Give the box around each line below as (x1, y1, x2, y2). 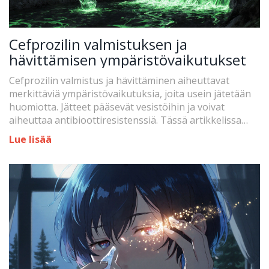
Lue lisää (9, 133, 52, 147)
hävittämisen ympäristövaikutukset (9, 50, 246, 70)
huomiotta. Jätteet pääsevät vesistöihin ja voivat (9, 100, 225, 114)
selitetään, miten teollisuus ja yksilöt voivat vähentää (9, 127, 246, 141)
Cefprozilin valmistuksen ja (9, 34, 187, 55)
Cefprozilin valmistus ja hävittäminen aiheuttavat (9, 74, 229, 88)
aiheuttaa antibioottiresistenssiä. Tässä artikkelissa (9, 113, 241, 127)
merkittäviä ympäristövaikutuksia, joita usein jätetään (9, 87, 251, 101)
